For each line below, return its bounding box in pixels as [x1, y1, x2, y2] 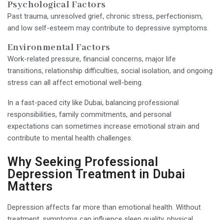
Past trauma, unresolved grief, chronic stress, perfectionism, [7, 11, 203, 21]
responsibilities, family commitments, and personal [7, 110, 171, 119]
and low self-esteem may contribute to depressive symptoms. [7, 23, 209, 32]
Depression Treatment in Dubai [7, 166, 186, 181]
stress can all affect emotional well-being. [7, 78, 143, 87]
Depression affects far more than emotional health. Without [7, 202, 201, 212]
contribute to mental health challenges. [7, 133, 133, 142]
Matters [7, 179, 53, 193]
